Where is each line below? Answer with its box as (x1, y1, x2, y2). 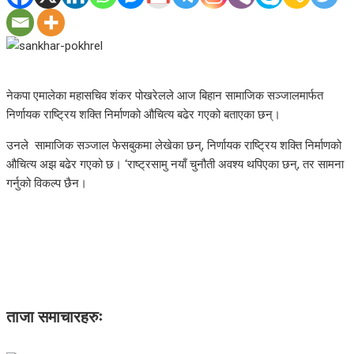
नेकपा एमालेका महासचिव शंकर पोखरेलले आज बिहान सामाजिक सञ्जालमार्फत (6, 88, 323, 103)
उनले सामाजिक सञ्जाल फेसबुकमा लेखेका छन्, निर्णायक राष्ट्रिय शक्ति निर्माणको (6, 137, 341, 153)
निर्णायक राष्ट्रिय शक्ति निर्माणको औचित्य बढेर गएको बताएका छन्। (6, 107, 281, 122)
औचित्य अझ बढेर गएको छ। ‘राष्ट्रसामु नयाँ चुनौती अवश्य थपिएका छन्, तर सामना (6, 156, 344, 171)
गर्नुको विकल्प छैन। (6, 175, 87, 190)
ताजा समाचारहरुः (6, 307, 103, 327)
